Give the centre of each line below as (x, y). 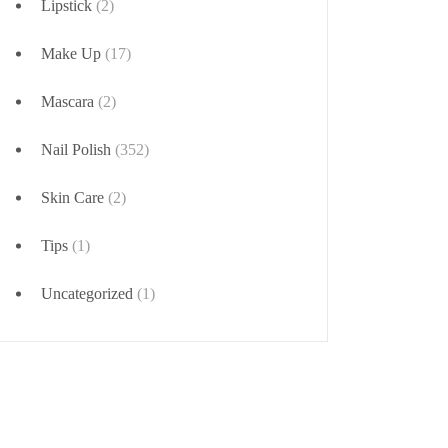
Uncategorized (87, 293)
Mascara (67, 101)
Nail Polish (76, 149)
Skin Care (72, 197)
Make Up (71, 53)
